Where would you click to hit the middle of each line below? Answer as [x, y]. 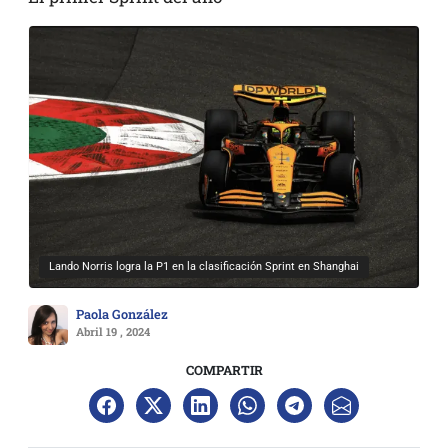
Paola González [122, 313]
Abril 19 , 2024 [113, 331]
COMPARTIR [224, 369]
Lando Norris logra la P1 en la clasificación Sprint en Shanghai [204, 266]
